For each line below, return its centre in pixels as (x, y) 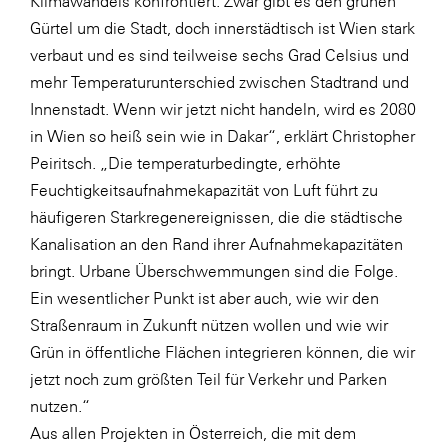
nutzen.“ (60, 406)
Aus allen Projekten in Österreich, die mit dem (193, 433)
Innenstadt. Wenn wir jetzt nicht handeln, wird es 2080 (223, 109)
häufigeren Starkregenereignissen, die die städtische (216, 217)
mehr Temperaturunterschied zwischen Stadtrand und (219, 82)
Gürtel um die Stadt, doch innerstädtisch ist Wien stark (222, 28)
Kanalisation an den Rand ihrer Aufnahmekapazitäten (216, 244)
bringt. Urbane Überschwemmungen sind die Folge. (214, 271)
